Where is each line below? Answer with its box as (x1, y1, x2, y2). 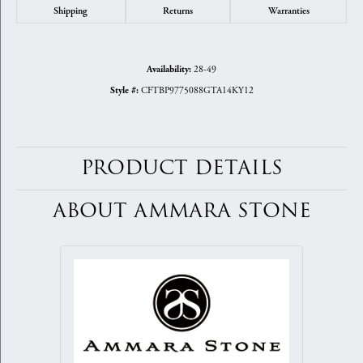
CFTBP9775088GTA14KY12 (140, 84, 254, 97)
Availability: (147, 64, 191, 76)
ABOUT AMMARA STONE (52, 197, 311, 226)
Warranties (267, 5, 310, 17)
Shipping (53, 5, 88, 17)
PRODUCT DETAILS (80, 154, 283, 183)
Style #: (109, 85, 139, 97)
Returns (163, 5, 193, 17)
